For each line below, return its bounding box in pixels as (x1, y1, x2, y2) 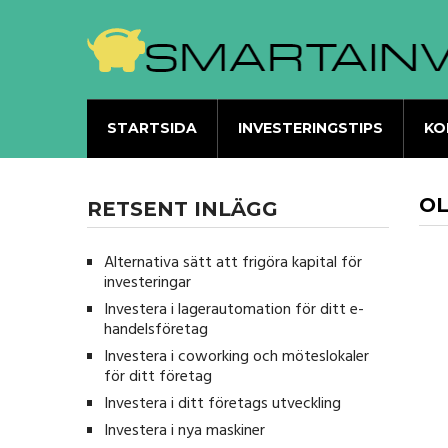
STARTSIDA (107, 119, 197, 137)
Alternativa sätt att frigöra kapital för (104, 250, 362, 276)
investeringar (104, 270, 191, 296)
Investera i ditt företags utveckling (104, 391, 341, 417)
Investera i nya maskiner (104, 418, 265, 444)
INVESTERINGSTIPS (238, 119, 383, 137)
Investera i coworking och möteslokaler (104, 344, 369, 370)
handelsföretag (104, 317, 208, 343)
